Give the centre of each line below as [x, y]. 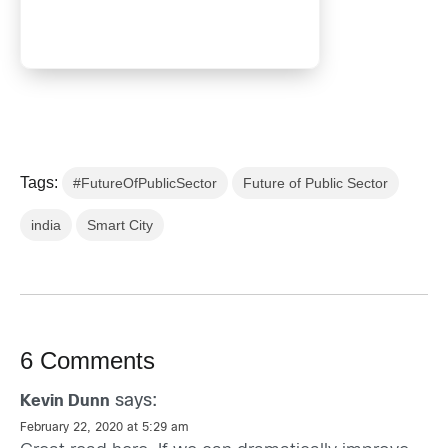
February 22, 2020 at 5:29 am [104, 428]
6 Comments [87, 361]
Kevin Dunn [65, 402]
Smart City [120, 225]
